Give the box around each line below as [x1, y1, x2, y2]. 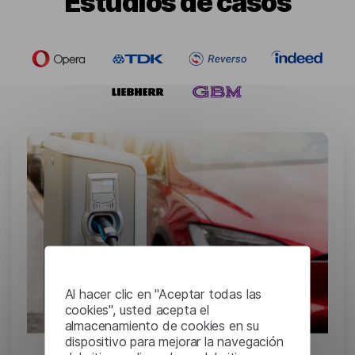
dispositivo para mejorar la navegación [64, 333, 284, 349]
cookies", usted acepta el [64, 301, 210, 318]
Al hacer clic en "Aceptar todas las [64, 285, 262, 302]
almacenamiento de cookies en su [64, 317, 259, 334]
